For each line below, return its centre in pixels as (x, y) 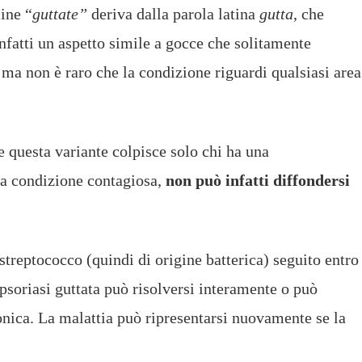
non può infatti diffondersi (258, 180)
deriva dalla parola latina (173, 13)
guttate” (60, 13)
